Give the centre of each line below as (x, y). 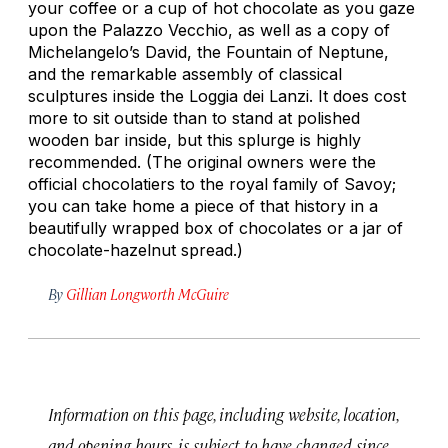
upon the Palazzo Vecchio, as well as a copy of (209, 29)
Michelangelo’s (86, 51)
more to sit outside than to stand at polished (194, 117)
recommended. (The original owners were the (202, 161)
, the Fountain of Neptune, (288, 51)
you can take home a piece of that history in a (203, 205)
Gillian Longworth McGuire (147, 293)
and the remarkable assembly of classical (185, 73)
